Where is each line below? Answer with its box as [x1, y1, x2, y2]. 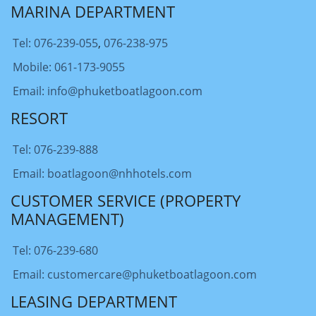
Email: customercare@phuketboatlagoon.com [13, 267, 257, 283]
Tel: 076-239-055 [13, 35, 98, 51]
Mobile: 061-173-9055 [13, 59, 125, 75]
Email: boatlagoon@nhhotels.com [13, 166, 192, 182]
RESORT [11, 107, 68, 129]
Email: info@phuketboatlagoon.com [13, 83, 202, 99]
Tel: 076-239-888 [13, 142, 98, 158]
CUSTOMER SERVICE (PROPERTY [11, 190, 241, 212]
